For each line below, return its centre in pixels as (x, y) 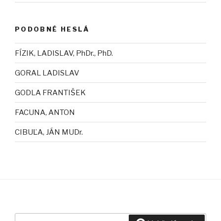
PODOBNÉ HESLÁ (52, 29)
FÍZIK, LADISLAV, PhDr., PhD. (64, 53)
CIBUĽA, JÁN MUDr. (49, 132)
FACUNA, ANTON (45, 112)
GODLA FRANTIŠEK (50, 92)
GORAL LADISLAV (47, 73)
